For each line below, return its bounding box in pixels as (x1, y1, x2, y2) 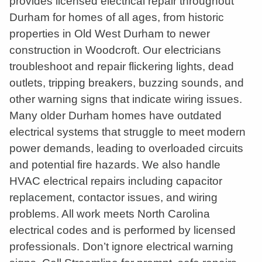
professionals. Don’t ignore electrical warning (9, 240, 233, 253)
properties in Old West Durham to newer (9, 27, 210, 40)
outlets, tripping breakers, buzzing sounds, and (9, 77, 244, 89)
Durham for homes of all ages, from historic (9, 11, 224, 23)
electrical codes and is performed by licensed (9, 224, 236, 236)
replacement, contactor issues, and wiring (9, 191, 218, 204)
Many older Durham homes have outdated (9, 109, 222, 122)
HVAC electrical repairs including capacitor (9, 175, 222, 187)
